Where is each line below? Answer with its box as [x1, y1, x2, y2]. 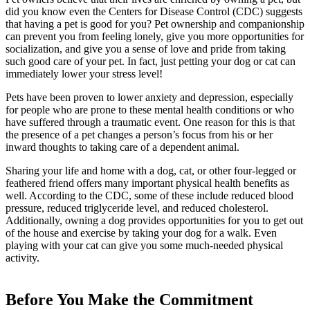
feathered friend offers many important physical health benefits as [6, 176, 289, 189]
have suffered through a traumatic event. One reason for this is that [6, 116, 295, 128]
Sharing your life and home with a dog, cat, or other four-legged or [6, 164, 296, 176]
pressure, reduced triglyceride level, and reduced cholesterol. [6, 201, 268, 214]
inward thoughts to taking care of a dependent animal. [6, 140, 239, 153]
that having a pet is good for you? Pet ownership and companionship [6, 17, 304, 30]
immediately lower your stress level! [6, 67, 163, 80]
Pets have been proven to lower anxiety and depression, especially [6, 91, 293, 103]
